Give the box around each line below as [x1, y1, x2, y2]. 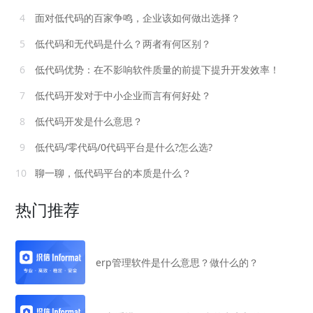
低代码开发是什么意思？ [32, 115, 143, 129]
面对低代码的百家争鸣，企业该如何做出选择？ [32, 11, 241, 25]
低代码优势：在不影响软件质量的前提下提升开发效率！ [32, 63, 280, 77]
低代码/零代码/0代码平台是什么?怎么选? [32, 140, 213, 154]
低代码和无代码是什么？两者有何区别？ [32, 37, 212, 51]
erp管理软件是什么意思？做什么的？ [96, 256, 259, 270]
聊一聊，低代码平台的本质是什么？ [32, 166, 192, 180]
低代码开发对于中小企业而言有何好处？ [32, 89, 212, 103]
